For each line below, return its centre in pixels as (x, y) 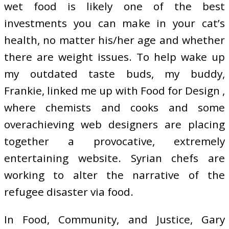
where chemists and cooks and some (114, 107)
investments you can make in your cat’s (114, 23)
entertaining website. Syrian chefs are (114, 158)
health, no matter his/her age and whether (114, 40)
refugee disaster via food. (69, 192)
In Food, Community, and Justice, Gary (114, 219)
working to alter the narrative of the (114, 175)
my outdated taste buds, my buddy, (114, 74)
